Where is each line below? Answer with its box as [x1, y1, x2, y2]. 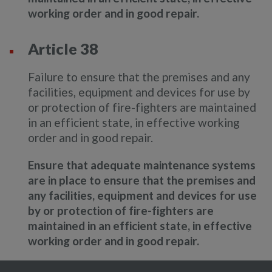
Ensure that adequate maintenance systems [28, 158, 256, 172]
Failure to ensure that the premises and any [28, 70, 250, 84]
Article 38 [28, 39, 98, 58]
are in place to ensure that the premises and [28, 173, 256, 188]
